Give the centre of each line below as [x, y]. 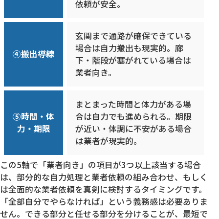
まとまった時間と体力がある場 [133, 104]
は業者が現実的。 [109, 141]
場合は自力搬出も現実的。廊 [130, 48]
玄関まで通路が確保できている [134, 36]
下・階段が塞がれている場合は [133, 60]
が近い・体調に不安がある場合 [134, 129]
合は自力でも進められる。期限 [134, 117]
